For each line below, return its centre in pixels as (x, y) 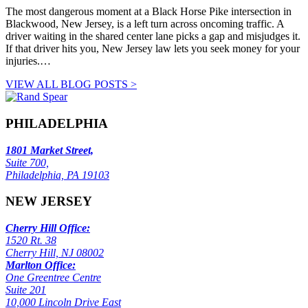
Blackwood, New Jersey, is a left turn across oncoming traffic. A (145, 24)
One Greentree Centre (53, 278)
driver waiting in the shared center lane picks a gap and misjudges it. (153, 36)
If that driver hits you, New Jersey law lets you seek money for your (153, 49)
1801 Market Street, (49, 150)
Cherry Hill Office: (48, 228)
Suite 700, (27, 162)
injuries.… (28, 61)
